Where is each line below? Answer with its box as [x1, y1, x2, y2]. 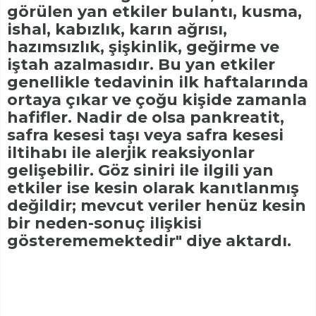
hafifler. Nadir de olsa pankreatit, [7, 108, 284, 128]
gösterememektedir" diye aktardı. [7, 231, 291, 251]
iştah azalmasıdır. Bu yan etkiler [7, 55, 275, 75]
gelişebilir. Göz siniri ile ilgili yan [7, 161, 274, 181]
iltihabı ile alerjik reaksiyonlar [7, 143, 255, 163]
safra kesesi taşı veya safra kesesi [7, 126, 284, 145]
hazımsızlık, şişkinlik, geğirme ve [7, 37, 279, 57]
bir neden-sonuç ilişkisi [7, 214, 202, 233]
